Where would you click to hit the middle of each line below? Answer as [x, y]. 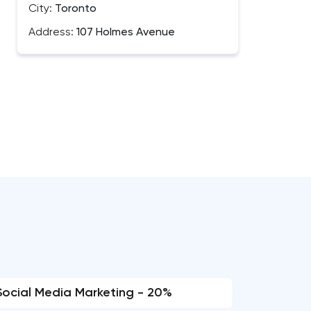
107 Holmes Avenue [124, 33]
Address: [51, 33]
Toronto [74, 9]
